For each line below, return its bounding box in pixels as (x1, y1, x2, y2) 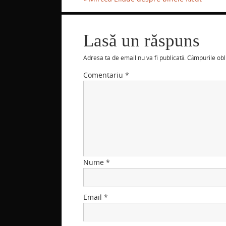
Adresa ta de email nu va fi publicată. (83, 53, 186, 62)
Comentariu (83, 70, 125, 80)
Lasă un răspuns (83, 30, 200, 50)
